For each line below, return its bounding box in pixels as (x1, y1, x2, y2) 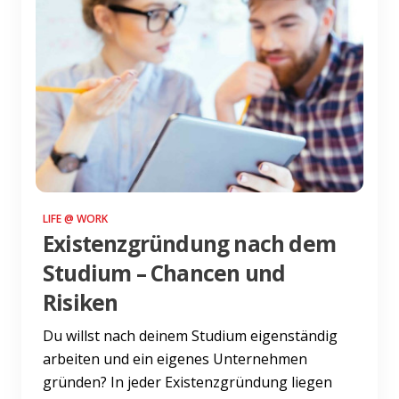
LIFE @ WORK (43, 210, 108, 226)
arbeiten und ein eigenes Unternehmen (43, 348, 307, 369)
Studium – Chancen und (43, 257, 286, 288)
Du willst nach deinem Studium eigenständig (43, 325, 338, 346)
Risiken (43, 287, 118, 317)
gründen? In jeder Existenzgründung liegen (43, 371, 332, 392)
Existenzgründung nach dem (43, 228, 336, 258)
